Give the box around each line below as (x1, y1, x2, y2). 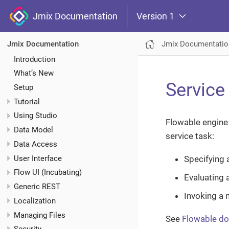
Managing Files (14, 210, 65, 220)
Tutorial (14, 97, 40, 106)
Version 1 (136, 10, 174, 21)
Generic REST (14, 182, 60, 192)
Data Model (14, 125, 53, 135)
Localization (14, 196, 56, 205)
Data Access (14, 139, 57, 149)
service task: (166, 131, 214, 141)
